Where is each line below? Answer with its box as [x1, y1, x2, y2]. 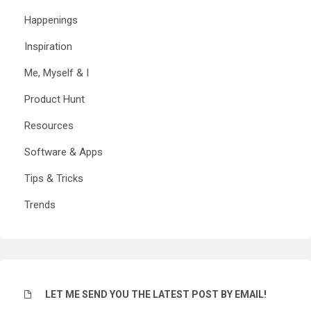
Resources [24, 119, 74, 133]
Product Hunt [24, 93, 85, 106]
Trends [24, 199, 56, 212]
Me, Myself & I [24, 67, 89, 80]
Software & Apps [24, 146, 103, 159]
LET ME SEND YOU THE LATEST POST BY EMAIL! [45, 289, 267, 301]
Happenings [24, 14, 78, 27]
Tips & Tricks [24, 172, 83, 185]
